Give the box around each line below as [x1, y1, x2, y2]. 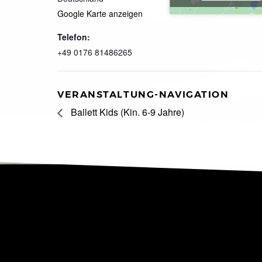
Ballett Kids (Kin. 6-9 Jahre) [68, 105, 184, 119]
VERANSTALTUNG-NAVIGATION [57, 89, 229, 101]
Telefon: [57, 31, 90, 43]
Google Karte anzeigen [57, 8, 143, 20]
